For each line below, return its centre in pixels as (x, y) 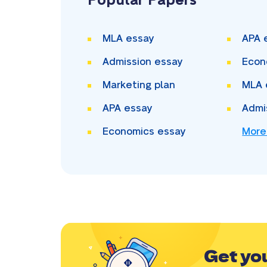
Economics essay (144, 132)
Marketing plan (139, 85)
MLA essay (128, 39)
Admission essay (142, 62)
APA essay (127, 108)
